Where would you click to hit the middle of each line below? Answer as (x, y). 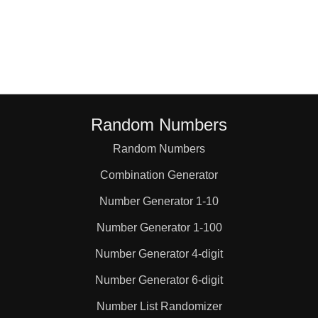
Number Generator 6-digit (159, 280)
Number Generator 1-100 (159, 227)
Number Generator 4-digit (159, 254)
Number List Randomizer (159, 306)
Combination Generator (159, 175)
